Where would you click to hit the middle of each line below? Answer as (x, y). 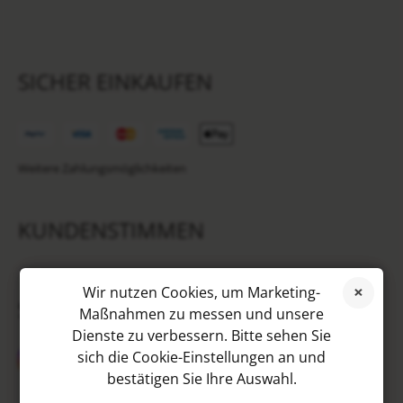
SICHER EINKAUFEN (115, 82)
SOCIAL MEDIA (91, 309)
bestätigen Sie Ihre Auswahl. (201, 379)
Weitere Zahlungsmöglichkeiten (102, 168)
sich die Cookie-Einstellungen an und (201, 357)
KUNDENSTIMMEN (111, 229)
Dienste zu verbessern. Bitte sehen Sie (201, 336)
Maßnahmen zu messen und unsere (201, 314)
